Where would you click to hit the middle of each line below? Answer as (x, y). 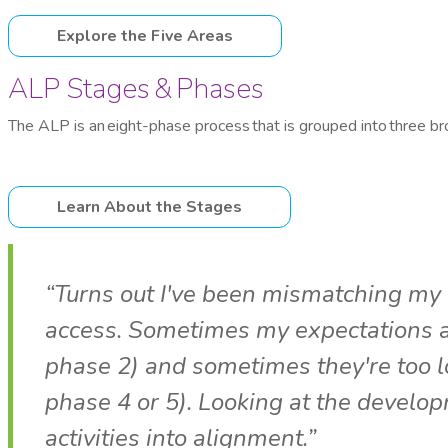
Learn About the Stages (149, 207)
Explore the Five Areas (145, 36)
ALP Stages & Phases (136, 89)
